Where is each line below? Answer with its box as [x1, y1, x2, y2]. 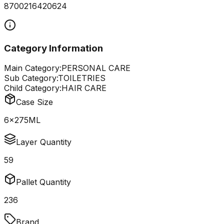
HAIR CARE [61, 83, 106, 93]
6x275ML [4, 115, 40, 125]
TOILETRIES [58, 73, 105, 83]
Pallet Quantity [16, 177, 71, 187]
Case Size [16, 97, 53, 107]
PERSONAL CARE [61, 63, 130, 73]
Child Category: [4, 83, 61, 93]
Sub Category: [4, 73, 58, 83]
